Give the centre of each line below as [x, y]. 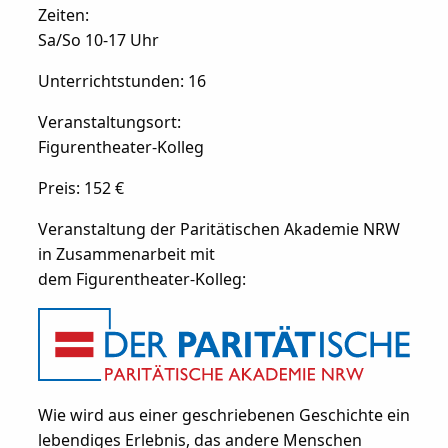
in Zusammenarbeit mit [126, 253]
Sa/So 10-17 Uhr [98, 39]
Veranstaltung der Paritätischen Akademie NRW [218, 228]
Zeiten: [63, 14]
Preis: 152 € [80, 187]
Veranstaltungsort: [109, 121]
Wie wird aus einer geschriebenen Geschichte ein [223, 414]
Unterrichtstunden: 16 [121, 80]
